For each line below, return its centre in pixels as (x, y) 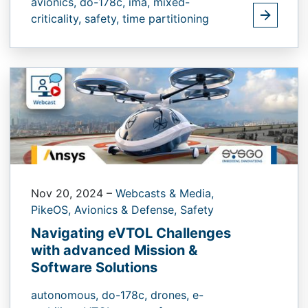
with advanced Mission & (114, 250)
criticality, (58, 19)
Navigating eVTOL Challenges (131, 233)
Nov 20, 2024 (69, 193)
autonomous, (66, 295)
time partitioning (166, 19)
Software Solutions (94, 267)
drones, (172, 295)
